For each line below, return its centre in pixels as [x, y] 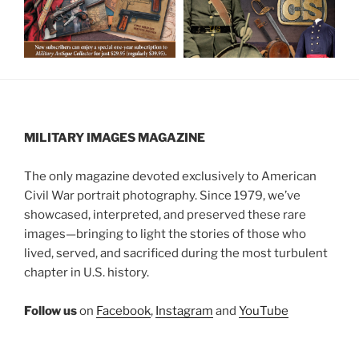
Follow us [50, 311]
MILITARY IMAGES [80, 137]
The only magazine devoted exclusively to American [170, 176]
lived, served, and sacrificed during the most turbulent [176, 253]
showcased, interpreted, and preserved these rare [165, 214]
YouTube [264, 311]
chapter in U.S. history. [87, 272]
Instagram [184, 311]
